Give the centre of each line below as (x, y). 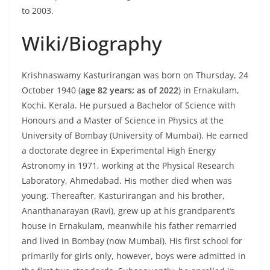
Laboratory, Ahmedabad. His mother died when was (127, 181)
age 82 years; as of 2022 (130, 90)
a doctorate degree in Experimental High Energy (119, 151)
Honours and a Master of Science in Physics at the (123, 121)
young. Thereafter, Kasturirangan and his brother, (123, 196)
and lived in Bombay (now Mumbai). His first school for (132, 241)
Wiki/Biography (92, 43)
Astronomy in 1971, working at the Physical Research (128, 166)
